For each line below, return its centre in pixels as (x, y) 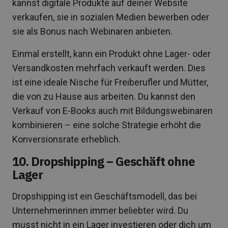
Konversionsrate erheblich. (66, 139)
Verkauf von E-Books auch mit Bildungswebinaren (112, 110)
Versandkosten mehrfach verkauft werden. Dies (109, 68)
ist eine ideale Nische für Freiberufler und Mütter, (110, 82)
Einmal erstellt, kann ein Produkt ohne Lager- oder (111, 53)
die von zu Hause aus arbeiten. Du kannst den (104, 96)
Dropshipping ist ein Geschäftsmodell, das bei (105, 196)
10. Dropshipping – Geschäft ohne (104, 161)
